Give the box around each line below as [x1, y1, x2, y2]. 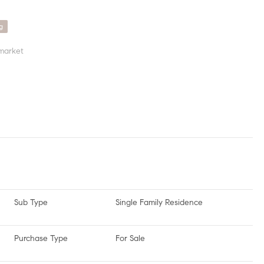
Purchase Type [14, 233, 68, 243]
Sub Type [14, 197, 48, 207]
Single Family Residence [115, 197, 203, 207]
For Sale [115, 233, 145, 243]
